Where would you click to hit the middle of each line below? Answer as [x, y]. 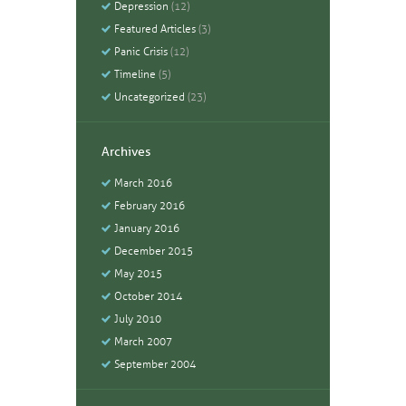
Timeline [135, 75]
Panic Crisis [141, 52]
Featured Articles [155, 29]
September [143, 365]
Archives [126, 152]
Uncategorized [150, 97]
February [137, 206]
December [141, 251]
